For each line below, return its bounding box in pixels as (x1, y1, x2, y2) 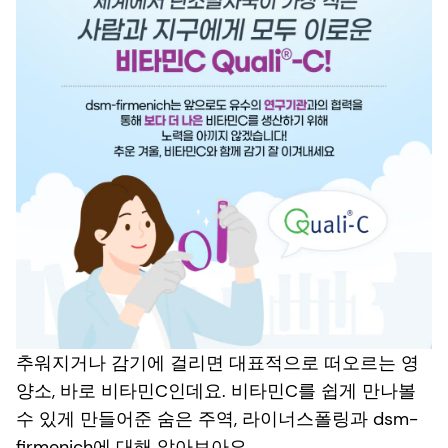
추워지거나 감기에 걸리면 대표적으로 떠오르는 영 (16, 351, 419, 376)
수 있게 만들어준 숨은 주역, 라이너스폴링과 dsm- (16, 407, 418, 432)
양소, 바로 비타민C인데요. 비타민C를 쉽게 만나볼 (16, 379, 416, 404)
